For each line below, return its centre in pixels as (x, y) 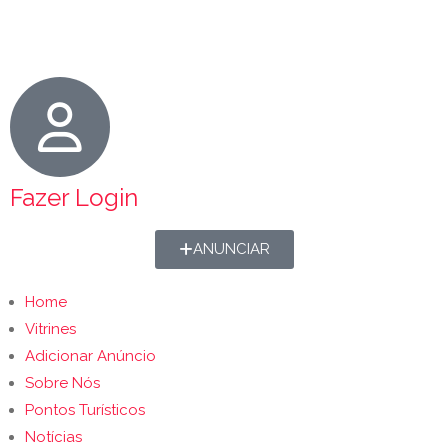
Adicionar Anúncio (90, 356)
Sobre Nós (62, 383)
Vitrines (50, 329)
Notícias (53, 437)
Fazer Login (74, 197)
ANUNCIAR (231, 249)
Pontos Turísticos (85, 410)
